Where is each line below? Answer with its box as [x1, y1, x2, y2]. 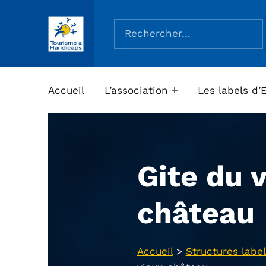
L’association [104, 84, 168, 96]
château [137, 195, 255, 231]
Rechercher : [113, 12, 178, 24]
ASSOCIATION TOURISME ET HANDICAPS [58, 30, 104, 40]
